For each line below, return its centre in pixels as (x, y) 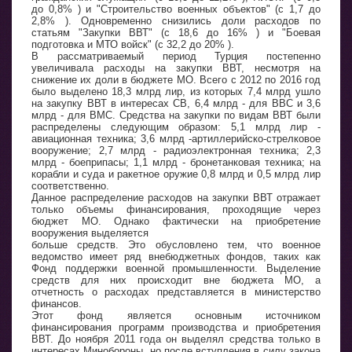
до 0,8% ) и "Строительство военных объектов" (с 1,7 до (176, 9)
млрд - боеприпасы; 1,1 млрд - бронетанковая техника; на (176, 162)
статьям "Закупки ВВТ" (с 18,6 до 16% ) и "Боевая (176, 32)
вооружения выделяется (90, 233)
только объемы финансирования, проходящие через (176, 209)
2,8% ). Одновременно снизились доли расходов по (176, 20)
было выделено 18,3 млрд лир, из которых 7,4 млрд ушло (176, 91)
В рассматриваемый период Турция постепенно (176, 56)
